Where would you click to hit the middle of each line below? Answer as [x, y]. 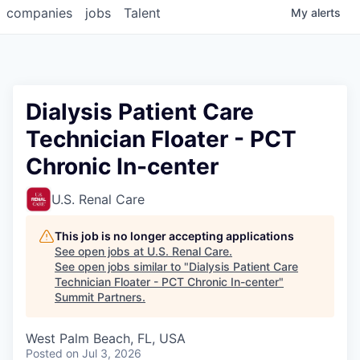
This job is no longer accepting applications [174, 236]
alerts [326, 13]
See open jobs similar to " [122, 267]
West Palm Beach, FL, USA [106, 339]
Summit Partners [98, 297]
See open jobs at [101, 252]
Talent [142, 13]
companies [39, 13]
